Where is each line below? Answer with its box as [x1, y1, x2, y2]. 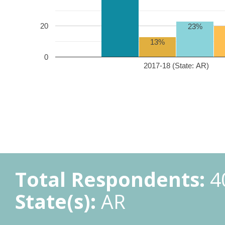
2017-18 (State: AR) [144, 61, 209, 70]
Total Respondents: [15, 166, 205, 192]
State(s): [15, 188, 96, 214]
